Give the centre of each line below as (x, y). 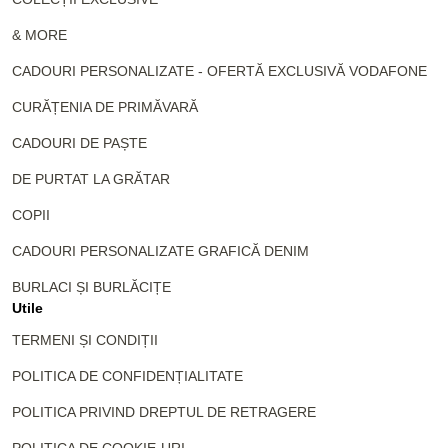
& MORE (39, 35)
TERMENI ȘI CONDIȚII (85, 340)
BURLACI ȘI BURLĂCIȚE (91, 287)
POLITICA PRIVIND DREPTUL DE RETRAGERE (164, 412)
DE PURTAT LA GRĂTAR (91, 179)
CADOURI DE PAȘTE (79, 143)
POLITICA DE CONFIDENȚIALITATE (127, 376)
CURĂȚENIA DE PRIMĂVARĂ (105, 107)
